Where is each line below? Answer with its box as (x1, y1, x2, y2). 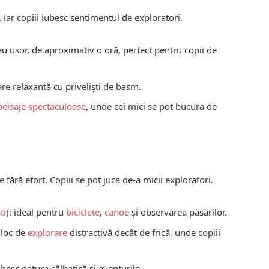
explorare (28, 226, 68, 238)
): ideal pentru (6, 206, 67, 219)
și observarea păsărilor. (129, 206, 228, 219)
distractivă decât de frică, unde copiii (67, 226, 221, 238)
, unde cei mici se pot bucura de (86, 100, 217, 113)
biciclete (66, 206, 100, 219)
